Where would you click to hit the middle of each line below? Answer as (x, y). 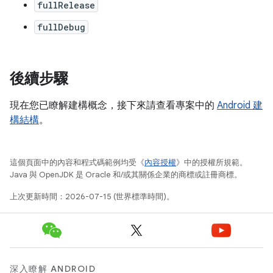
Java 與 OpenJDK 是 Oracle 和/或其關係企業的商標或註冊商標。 (126, 175)
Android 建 (240, 105)
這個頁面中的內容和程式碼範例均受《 (77, 162)
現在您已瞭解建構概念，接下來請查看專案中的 (113, 105)
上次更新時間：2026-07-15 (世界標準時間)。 (92, 197)
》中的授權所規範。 (212, 162)
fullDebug (61, 27)
